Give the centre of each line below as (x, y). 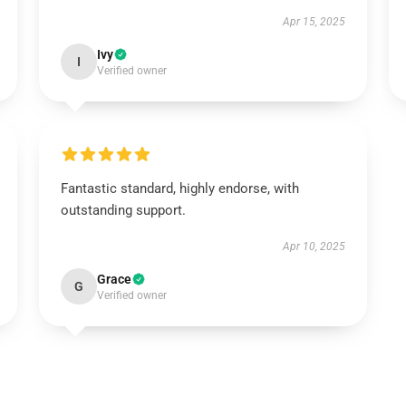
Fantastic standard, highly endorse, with (179, 188)
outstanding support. (123, 210)
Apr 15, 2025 (314, 22)
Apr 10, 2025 (314, 246)
